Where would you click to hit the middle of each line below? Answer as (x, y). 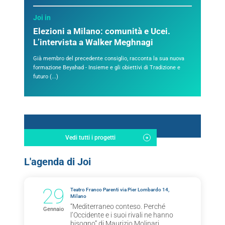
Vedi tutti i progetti (90, 137)
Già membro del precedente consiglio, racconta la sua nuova (109, 59)
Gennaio (53, 209)
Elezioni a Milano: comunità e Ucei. (102, 32)
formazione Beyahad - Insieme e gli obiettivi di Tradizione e (107, 68)
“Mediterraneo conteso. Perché (118, 206)
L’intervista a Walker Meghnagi (93, 43)
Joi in (42, 18)
